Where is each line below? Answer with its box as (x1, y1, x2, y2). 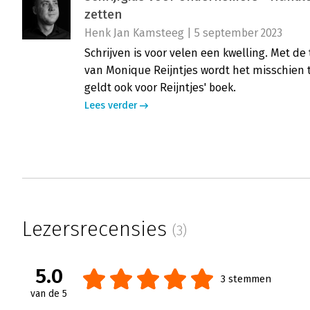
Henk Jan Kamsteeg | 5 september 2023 (84, 26, 282, 40)
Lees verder (84, 100, 137, 112)
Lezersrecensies (22, 217, 172, 242)
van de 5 (30, 288, 67, 300)
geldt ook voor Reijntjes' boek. (84, 81, 236, 95)
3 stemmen (221, 273, 271, 286)
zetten (84, 7, 122, 23)
